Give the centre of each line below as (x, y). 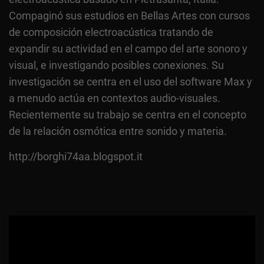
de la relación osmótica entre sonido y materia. (118, 131)
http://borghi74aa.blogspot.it (76, 156)
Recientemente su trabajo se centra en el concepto (128, 114)
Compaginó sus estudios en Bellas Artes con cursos (129, 15)
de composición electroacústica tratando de (111, 32)
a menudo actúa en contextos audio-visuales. (115, 98)
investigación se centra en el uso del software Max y (131, 81)
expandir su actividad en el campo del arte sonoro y (128, 48)
